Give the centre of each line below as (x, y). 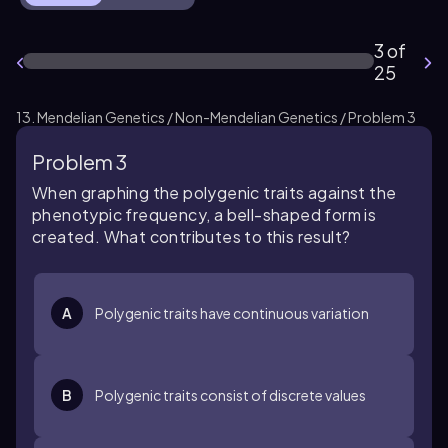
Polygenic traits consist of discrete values (230, 395)
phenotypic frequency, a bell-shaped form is (204, 214)
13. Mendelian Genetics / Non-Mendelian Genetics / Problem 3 (216, 117)
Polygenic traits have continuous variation (232, 313)
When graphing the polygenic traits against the (214, 192)
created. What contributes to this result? (191, 236)
